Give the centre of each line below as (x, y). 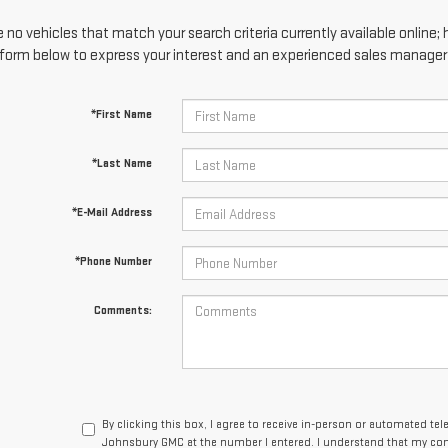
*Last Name (121, 163)
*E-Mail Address (111, 212)
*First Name (121, 114)
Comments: (122, 310)
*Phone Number (113, 261)
